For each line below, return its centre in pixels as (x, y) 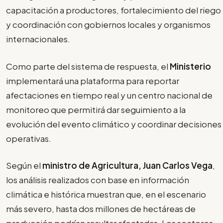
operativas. (29, 138)
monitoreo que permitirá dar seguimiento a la (96, 109)
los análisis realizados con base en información (98, 180)
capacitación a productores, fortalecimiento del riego (113, 10)
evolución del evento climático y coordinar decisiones (114, 124)
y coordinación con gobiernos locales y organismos (108, 25)
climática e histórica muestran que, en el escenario (106, 194)
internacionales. (38, 39)
